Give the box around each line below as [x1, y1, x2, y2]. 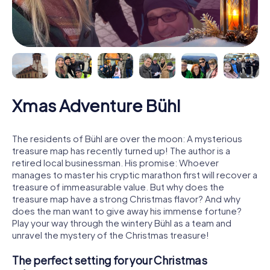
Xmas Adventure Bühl [12, 94, 180, 116]
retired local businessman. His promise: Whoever [12, 156, 219, 168]
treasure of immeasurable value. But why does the [12, 180, 224, 192]
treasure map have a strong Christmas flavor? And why [12, 192, 240, 204]
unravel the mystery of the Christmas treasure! [12, 228, 209, 240]
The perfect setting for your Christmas [12, 253, 207, 267]
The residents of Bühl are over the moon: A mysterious [12, 132, 242, 144]
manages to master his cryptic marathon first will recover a [12, 168, 257, 180]
